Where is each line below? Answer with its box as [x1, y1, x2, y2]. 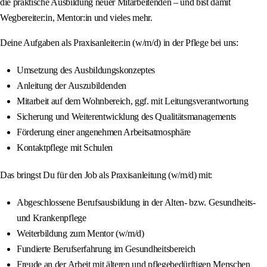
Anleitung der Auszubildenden [17, 80, 127, 91]
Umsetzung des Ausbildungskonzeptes [17, 65, 156, 76]
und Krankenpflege [17, 213, 86, 223]
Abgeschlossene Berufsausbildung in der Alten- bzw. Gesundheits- [17, 197, 256, 208]
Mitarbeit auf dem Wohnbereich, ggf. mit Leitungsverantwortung [17, 96, 249, 107]
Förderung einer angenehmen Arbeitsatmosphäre [17, 127, 191, 138]
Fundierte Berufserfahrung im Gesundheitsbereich [17, 244, 195, 254]
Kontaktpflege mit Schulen [17, 142, 113, 153]
